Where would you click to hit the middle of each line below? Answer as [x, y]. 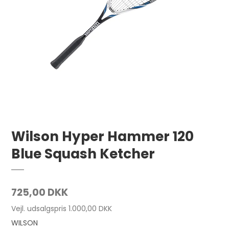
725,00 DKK [40, 193]
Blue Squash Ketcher [83, 154]
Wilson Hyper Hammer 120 [103, 136]
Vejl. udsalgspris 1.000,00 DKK [62, 209]
